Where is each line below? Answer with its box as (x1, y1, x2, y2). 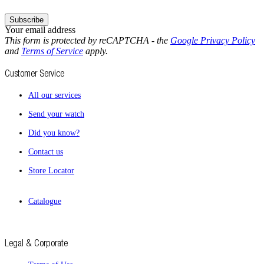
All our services (28, 91, 81, 100)
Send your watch (28, 110, 84, 118)
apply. (83, 46, 108, 56)
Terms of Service (21, 46, 83, 56)
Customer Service (5, 68, 64, 78)
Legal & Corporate (5, 237, 68, 248)
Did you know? (28, 128, 80, 137)
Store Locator (28, 166, 74, 175)
